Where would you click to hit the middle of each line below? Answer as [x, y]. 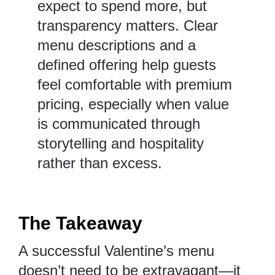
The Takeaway [80, 223]
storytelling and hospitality [121, 144]
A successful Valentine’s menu [116, 251]
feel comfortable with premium [135, 85]
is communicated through [119, 124]
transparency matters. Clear [128, 26]
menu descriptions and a [117, 45]
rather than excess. [100, 163]
